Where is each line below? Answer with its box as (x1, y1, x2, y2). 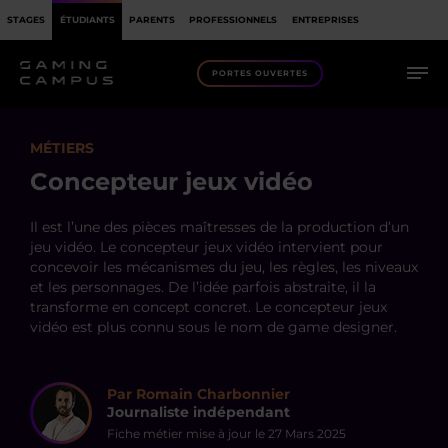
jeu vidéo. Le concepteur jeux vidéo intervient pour (30, 238, 383, 256)
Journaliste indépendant (107, 403, 290, 421)
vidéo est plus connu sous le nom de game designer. (30, 318, 397, 336)
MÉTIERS (30, 139, 94, 157)
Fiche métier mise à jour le (107, 426, 268, 441)
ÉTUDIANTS (59, 13, 115, 25)
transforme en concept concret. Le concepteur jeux (30, 298, 387, 316)
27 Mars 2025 (268, 426, 346, 441)
